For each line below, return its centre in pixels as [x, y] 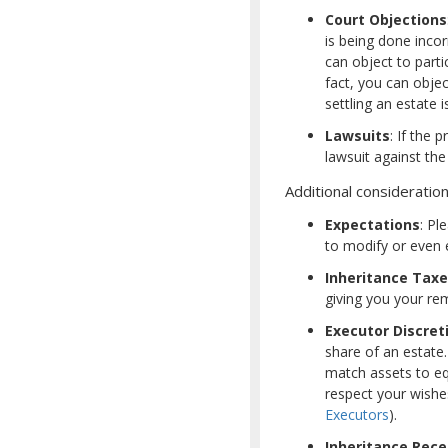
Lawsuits [357, 135]
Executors [357, 414]
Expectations [372, 224]
